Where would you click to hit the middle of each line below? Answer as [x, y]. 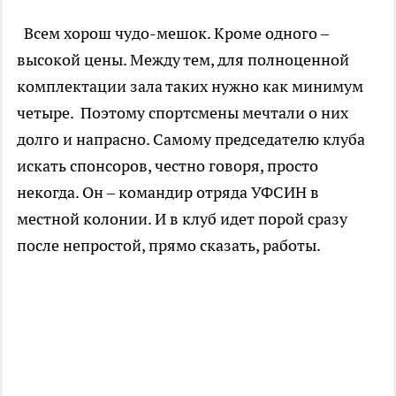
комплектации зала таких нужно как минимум [190, 86]
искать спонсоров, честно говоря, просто [168, 166]
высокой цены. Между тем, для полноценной [183, 60]
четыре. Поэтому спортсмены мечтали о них [183, 113]
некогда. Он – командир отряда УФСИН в [168, 192]
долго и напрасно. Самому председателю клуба [191, 139]
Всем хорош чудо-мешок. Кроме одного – [173, 33]
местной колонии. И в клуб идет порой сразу [182, 219]
